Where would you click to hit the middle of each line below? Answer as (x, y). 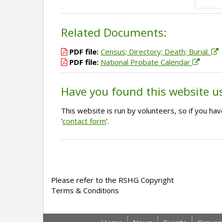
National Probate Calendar (146, 62)
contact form (84, 121)
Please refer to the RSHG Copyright (112, 180)
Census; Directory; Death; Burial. (156, 52)
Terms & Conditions (85, 191)
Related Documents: (114, 33)
